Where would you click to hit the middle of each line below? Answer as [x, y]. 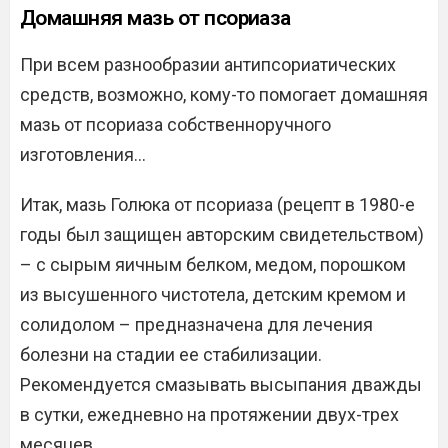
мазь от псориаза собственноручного [175, 124]
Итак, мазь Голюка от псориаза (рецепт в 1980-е [217, 204]
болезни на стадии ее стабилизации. [171, 354]
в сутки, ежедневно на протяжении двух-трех [209, 414]
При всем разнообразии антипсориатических [208, 64]
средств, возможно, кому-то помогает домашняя [224, 94]
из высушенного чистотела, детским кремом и [213, 294]
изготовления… [83, 154]
